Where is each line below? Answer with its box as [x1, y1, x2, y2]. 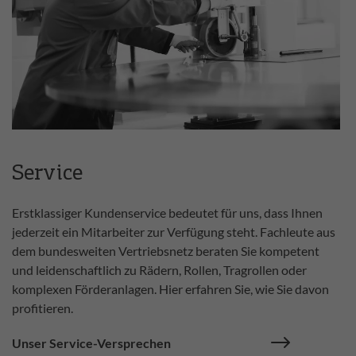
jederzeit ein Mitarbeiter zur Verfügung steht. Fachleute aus [12, 224, 335, 240]
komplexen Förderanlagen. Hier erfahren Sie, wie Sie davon [12, 281, 329, 297]
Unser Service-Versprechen [12, 335, 171, 351]
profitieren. [12, 300, 73, 316]
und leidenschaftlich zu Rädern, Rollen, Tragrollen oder [12, 262, 307, 278]
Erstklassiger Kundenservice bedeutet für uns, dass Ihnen [12, 205, 323, 221]
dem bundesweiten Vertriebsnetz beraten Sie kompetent [12, 243, 319, 259]
